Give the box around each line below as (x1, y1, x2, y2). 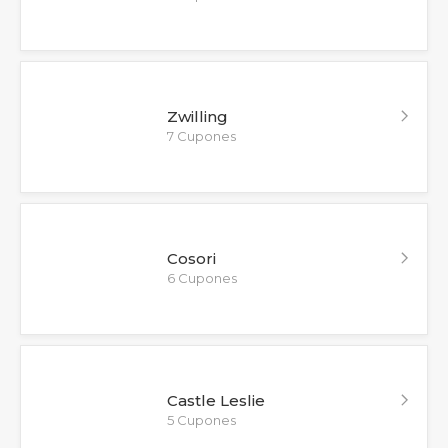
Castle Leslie (166, 390, 265, 410)
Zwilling (166, 106, 228, 126)
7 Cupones (166, 127, 236, 144)
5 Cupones (166, 411, 236, 428)
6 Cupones (166, 269, 237, 286)
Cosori (166, 248, 216, 268)
